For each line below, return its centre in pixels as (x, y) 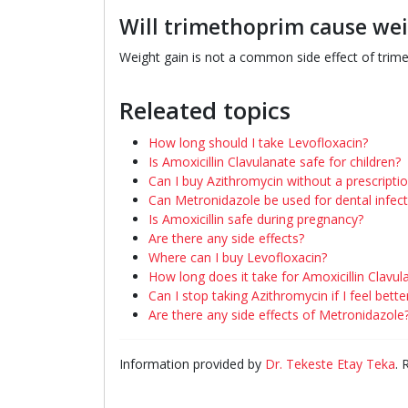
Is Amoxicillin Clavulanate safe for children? (275, 162)
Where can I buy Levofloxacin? (238, 257)
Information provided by (192, 364)
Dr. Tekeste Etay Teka (330, 364)
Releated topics (205, 111)
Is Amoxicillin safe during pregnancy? (256, 219)
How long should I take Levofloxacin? (258, 143)
